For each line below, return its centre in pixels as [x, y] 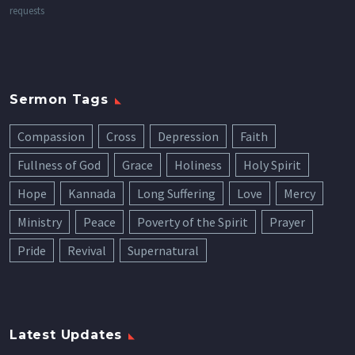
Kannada [92, 194]
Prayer [287, 222]
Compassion [51, 137]
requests [27, 11]
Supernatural [163, 251]
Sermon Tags [59, 100]
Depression [188, 137]
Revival [87, 251]
